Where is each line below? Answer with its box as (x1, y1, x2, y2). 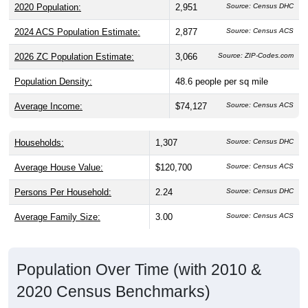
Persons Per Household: (14, 168, 111, 179)
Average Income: (14, 82, 82, 93)
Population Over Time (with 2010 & (16, 241, 261, 260)
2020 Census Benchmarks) (16, 263, 210, 282)
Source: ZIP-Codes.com (218, 32, 294, 41)
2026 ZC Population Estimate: (14, 32, 134, 43)
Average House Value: (14, 143, 103, 154)
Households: (14, 118, 64, 129)
